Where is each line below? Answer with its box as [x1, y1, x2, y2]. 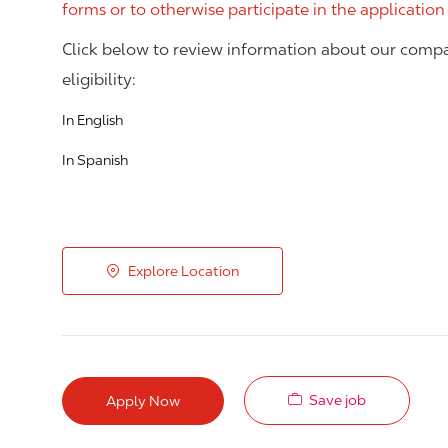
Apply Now [106, 392, 180, 409]
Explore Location [128, 263, 239, 279]
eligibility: [62, 70, 136, 89]
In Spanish [62, 152, 128, 168]
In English [62, 112, 123, 128]
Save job [309, 392, 366, 408]
